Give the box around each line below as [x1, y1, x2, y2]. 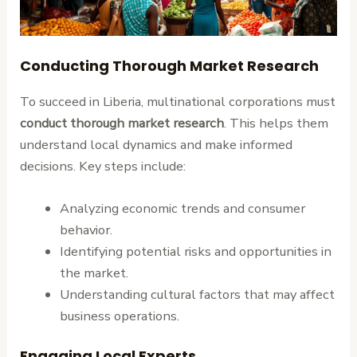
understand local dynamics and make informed [20, 135, 293, 154]
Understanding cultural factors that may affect [59, 285, 335, 304]
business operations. [59, 307, 179, 326]
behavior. [59, 221, 112, 240]
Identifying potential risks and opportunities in [59, 242, 331, 261]
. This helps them [224, 113, 329, 132]
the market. [59, 264, 128, 283]
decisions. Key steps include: [20, 156, 186, 175]
